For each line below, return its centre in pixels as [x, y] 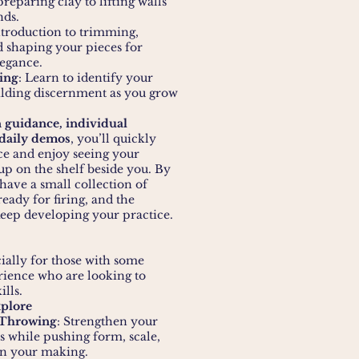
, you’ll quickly [113, 139]
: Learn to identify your [86, 78]
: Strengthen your [107, 321]
